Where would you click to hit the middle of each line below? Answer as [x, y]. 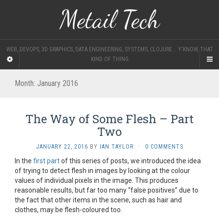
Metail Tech [109, 20]
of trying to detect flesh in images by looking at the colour [102, 171]
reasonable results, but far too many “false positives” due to [107, 190]
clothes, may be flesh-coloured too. [68, 210]
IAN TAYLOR [116, 147]
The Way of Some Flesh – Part [109, 119]
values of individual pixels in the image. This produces [97, 180]
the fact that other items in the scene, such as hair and [98, 200]
